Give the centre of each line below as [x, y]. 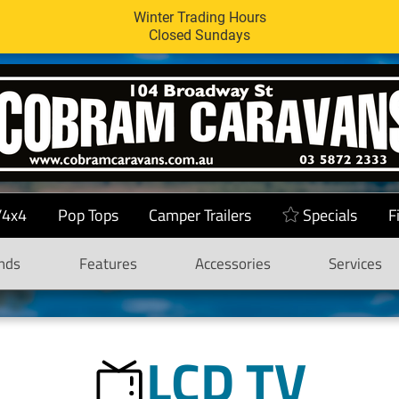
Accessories [232, 264]
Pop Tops [88, 215]
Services [355, 264]
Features [108, 264]
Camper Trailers [199, 215]
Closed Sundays [199, 35]
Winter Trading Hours [199, 17]
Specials [330, 215]
